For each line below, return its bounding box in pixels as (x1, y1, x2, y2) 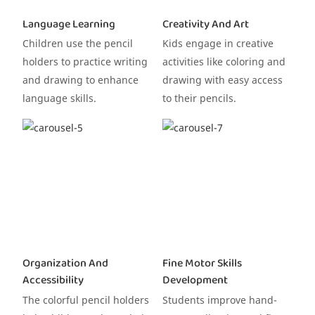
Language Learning (22, 15, 115, 34)
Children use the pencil (22, 37, 133, 51)
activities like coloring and (162, 55, 285, 69)
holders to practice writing (22, 55, 148, 69)
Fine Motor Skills (162, 255, 242, 273)
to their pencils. (162, 91, 236, 105)
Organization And (22, 255, 108, 273)
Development (162, 271, 228, 290)
